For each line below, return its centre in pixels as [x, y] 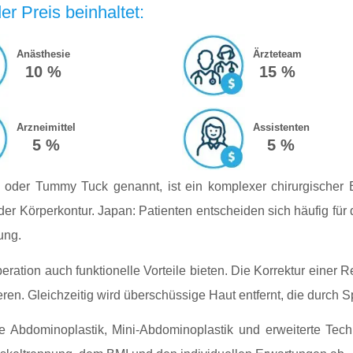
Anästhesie [43, 54]
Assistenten [281, 128]
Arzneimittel [46, 128]
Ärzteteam [277, 54]
